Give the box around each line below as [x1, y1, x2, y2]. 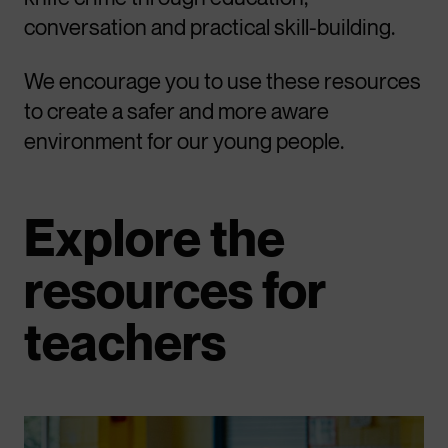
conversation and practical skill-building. [24, 14, 395, 40]
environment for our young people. [24, 128, 344, 154]
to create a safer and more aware [24, 98, 329, 124]
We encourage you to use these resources [24, 68, 421, 94]
